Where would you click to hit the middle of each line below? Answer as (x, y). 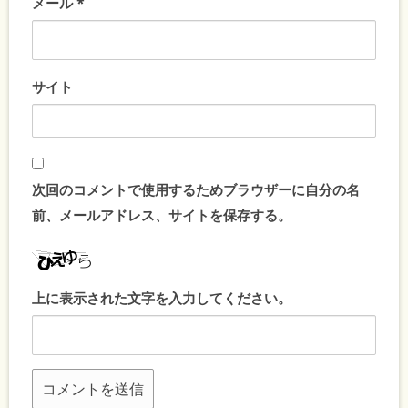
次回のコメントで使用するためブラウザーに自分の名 (196, 189)
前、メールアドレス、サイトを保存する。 (162, 214)
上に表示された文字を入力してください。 (162, 297)
